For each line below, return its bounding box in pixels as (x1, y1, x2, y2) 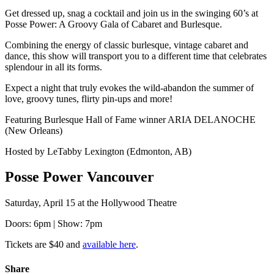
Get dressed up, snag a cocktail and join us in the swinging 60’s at (5, 7, 258, 18)
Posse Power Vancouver (5, 169, 154, 185)
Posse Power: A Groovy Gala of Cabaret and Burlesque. (5, 18, 222, 29)
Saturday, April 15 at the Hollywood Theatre (5, 198, 177, 209)
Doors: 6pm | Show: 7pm (5, 218, 102, 229)
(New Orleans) (5, 125, 62, 136)
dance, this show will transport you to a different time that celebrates (5, 50, 267, 61)
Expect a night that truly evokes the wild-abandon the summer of (5, 82, 254, 93)
